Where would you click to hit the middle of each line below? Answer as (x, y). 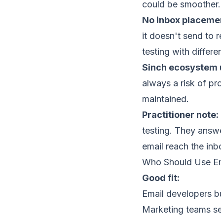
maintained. (166, 99)
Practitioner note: (180, 115)
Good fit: (161, 178)
